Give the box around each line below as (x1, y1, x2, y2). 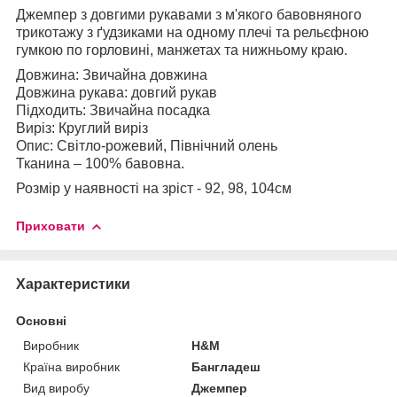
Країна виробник (23, 359, 120, 374)
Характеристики (16, 276, 130, 292)
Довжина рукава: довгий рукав (16, 84, 217, 100)
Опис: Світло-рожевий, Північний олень (16, 137, 277, 153)
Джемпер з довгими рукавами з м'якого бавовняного (16, 6, 362, 22)
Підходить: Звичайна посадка (16, 102, 210, 118)
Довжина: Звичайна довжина (16, 66, 207, 82)
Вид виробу (23, 380, 90, 395)
